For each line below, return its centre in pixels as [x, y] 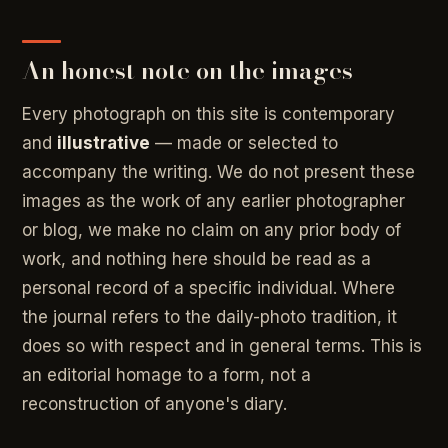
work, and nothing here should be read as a [197, 259]
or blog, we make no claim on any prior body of [212, 230]
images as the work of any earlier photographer [214, 201]
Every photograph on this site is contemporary [209, 114]
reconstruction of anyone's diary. [155, 404]
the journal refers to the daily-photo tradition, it [210, 317]
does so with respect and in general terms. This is [222, 346]
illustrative [104, 143]
